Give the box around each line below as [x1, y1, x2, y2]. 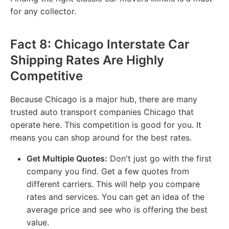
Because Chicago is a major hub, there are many [10, 94, 197, 104]
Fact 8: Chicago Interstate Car [10, 36, 190, 52]
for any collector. [10, 6, 76, 16]
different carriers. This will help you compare [27, 178, 200, 189]
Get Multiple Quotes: [27, 153, 107, 164]
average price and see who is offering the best [27, 204, 208, 215]
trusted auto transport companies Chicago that [10, 106, 194, 117]
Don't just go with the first [107, 153, 212, 164]
